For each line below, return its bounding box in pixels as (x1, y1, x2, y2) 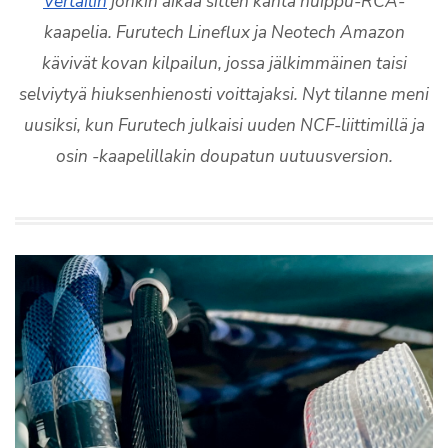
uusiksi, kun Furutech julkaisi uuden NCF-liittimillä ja (23, 114, 425, 137)
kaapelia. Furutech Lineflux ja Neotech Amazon (43, 21, 405, 44)
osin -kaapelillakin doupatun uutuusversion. (55, 145, 393, 168)
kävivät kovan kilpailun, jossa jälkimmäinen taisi (41, 52, 407, 75)
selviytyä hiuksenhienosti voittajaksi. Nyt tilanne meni (19, 83, 429, 106)
